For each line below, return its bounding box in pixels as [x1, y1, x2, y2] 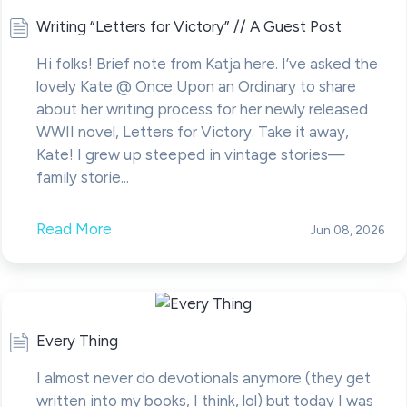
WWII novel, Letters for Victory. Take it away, [35, 123, 349, 142]
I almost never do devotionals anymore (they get [35, 369, 371, 388]
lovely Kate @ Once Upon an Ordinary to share [35, 77, 356, 96]
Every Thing [35, 332, 118, 351]
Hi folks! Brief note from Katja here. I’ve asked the [35, 55, 378, 74]
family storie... [35, 168, 129, 187]
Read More [35, 220, 112, 239]
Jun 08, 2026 [309, 223, 384, 238]
